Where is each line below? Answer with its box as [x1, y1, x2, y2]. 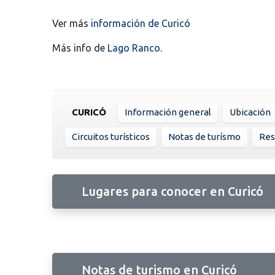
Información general [125, 106, 211, 117]
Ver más [52, 17, 91, 29]
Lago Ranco [107, 42, 160, 53]
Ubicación [230, 106, 271, 117]
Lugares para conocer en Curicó [82, 184, 263, 198]
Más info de [52, 42, 107, 53]
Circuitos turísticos [72, 131, 150, 142]
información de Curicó [91, 17, 190, 29]
